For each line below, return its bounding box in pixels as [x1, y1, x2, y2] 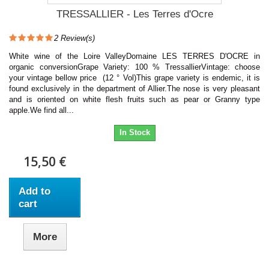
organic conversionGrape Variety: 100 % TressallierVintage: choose [9, 62, 260, 71]
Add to [19, 185, 50, 197]
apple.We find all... [9, 105, 74, 115]
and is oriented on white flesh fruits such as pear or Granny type [9, 94, 260, 104]
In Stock [119, 127, 150, 137]
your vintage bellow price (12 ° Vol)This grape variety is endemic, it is [9, 73, 260, 82]
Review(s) [58, 33, 95, 43]
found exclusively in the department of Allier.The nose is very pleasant [9, 83, 260, 93]
